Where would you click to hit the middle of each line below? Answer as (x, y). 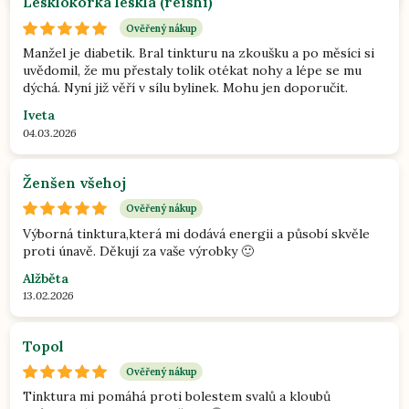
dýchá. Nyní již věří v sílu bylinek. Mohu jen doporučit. (186, 87)
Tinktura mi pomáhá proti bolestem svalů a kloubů (177, 397)
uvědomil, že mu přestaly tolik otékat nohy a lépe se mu (193, 70)
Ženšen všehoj (75, 182)
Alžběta (46, 278)
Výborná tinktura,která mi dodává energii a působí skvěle (197, 233)
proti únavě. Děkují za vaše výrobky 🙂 (139, 251)
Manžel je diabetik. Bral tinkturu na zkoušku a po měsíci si (199, 52)
